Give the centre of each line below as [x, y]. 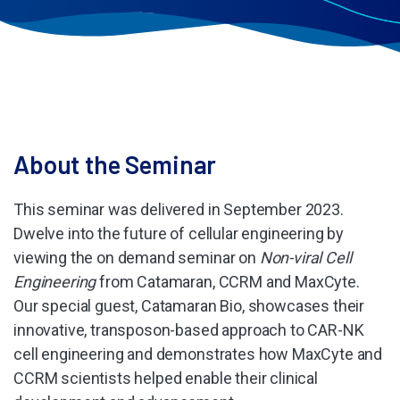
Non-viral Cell [305, 258]
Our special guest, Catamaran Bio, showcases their [189, 306]
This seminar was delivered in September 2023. [179, 209]
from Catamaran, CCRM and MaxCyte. [228, 282]
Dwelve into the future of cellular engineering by [179, 233]
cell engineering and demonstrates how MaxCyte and [198, 354]
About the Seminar [115, 164]
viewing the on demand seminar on [137, 258]
